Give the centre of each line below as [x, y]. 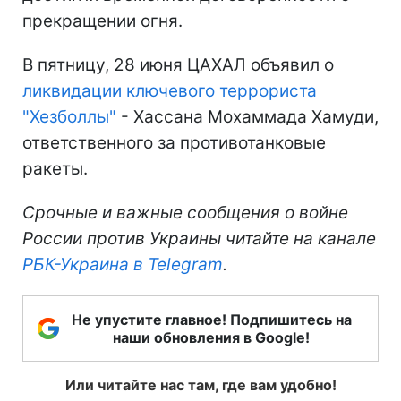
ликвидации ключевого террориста [170, 91]
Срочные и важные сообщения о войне [185, 213]
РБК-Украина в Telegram [123, 265]
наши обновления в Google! [211, 338]
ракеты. [55, 169]
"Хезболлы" [69, 117]
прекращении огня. [102, 21]
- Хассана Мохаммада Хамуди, [247, 117]
